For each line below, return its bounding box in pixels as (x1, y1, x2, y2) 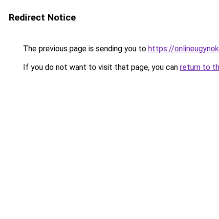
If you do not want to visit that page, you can (21, 63, 180, 72)
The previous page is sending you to (21, 44, 148, 53)
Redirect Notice (9, 12, 76, 23)
